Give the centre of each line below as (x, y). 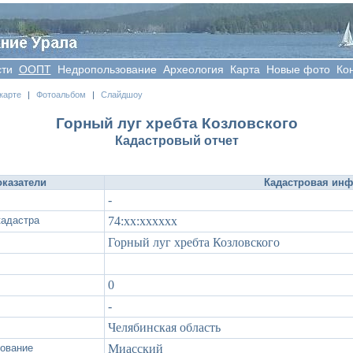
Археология (193, 69)
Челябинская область (164, 327)
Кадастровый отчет (176, 140)
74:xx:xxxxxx (143, 221)
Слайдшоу (122, 94)
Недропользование (107, 69)
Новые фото (298, 69)
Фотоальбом (61, 94)
